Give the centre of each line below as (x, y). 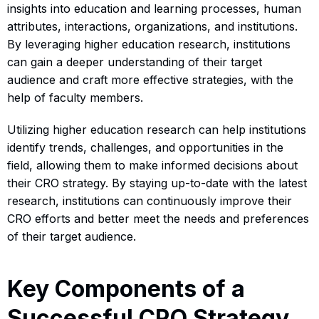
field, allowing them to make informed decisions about (152, 166)
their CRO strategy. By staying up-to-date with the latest (157, 183)
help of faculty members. (75, 98)
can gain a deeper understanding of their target (135, 62)
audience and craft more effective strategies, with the (150, 80)
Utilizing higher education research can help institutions (157, 130)
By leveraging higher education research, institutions (149, 45)
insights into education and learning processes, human (154, 9)
